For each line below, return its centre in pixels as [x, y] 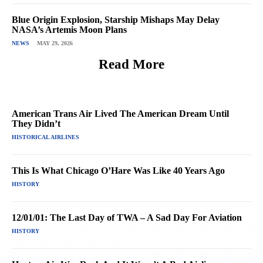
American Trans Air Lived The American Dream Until [120, 113]
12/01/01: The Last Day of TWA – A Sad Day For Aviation [127, 217]
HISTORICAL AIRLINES [45, 137]
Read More [131, 64]
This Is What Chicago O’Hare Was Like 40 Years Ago [118, 170]
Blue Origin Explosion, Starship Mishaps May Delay [116, 19]
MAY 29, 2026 [55, 43]
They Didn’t [36, 123]
